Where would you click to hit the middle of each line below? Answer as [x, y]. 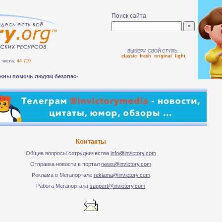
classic [129, 56]
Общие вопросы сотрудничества [68, 153]
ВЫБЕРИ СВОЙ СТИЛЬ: [153, 51]
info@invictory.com [133, 153]
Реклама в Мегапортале [62, 175]
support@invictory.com [117, 186]
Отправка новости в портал [66, 164]
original [163, 56]
